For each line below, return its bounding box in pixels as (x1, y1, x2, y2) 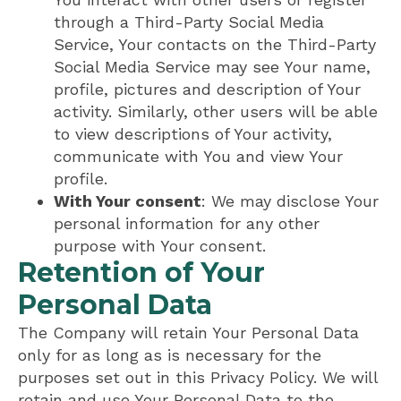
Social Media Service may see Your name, (54, 57, 371, 77)
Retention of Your (18, 256, 265, 290)
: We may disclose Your (201, 192, 379, 211)
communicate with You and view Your (54, 147, 343, 166)
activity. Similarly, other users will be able (54, 102, 378, 122)
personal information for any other (54, 214, 320, 234)
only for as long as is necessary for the (18, 346, 321, 365)
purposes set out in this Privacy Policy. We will (18, 368, 378, 388)
